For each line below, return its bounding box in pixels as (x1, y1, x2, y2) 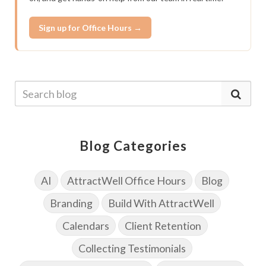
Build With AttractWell (107, 197, 214, 210)
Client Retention (125, 219, 201, 233)
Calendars (62, 219, 109, 233)
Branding (49, 197, 93, 210)
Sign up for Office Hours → (39, 23, 142, 33)
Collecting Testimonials (78, 242, 186, 255)
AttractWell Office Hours (67, 174, 186, 188)
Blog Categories (79, 138, 187, 154)
